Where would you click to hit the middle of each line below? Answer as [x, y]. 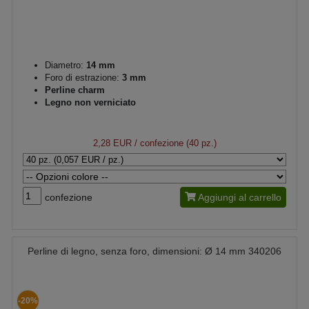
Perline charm [75, 90]
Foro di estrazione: [82, 77]
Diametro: [64, 65]
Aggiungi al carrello [240, 197]
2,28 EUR [112, 143]
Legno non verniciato [90, 102]
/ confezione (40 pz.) [174, 143]
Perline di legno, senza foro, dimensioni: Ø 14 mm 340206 [154, 251]
